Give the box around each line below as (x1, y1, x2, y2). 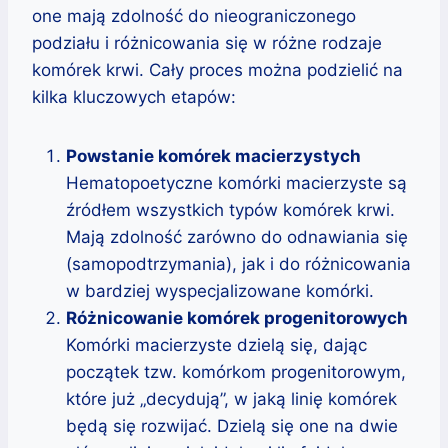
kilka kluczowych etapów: (32, 86, 236, 107)
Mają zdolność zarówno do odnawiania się (66, 226, 408, 247)
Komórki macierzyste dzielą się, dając (66, 334, 367, 355)
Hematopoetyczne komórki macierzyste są (66, 172, 407, 193)
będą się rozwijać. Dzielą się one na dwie (66, 415, 398, 436)
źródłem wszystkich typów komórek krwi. (66, 199, 395, 220)
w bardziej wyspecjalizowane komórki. (66, 280, 374, 301)
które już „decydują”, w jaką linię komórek (66, 388, 397, 409)
